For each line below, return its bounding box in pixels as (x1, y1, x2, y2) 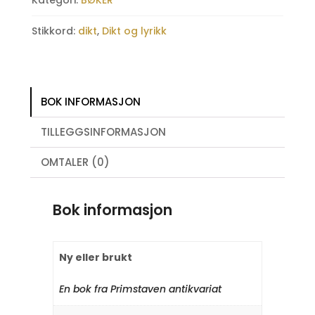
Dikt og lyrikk (101, 24, 167, 39)
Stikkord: (31, 24, 78, 39)
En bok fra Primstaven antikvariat (59, 282, 221, 297)
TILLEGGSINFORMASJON (40, 124, 166, 140)
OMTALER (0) (40, 155, 110, 170)
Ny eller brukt (59, 250, 132, 265)
